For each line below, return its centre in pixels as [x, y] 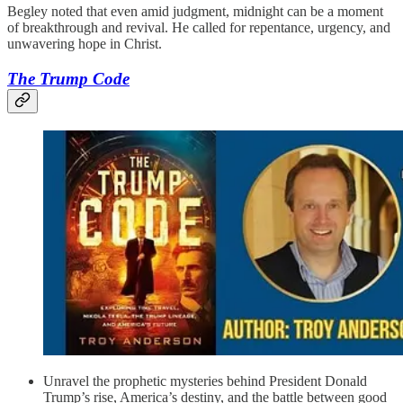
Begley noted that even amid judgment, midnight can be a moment [195, 12]
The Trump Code [68, 79]
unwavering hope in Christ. [85, 44]
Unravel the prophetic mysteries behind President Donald [205, 381]
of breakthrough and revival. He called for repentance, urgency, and [199, 28]
